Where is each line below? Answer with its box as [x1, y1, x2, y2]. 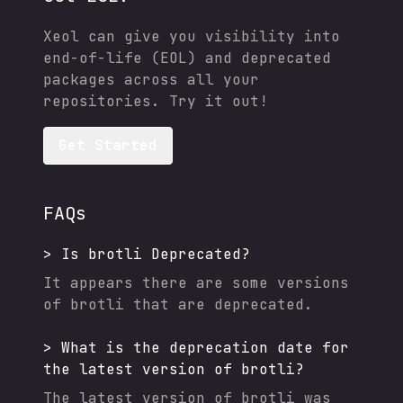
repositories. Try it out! [43, 92, 268, 111]
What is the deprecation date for [61, 338, 349, 357]
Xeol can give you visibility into [43, 27, 340, 46]
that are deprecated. [124, 295, 313, 314]
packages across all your [43, 70, 259, 89]
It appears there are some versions [43, 273, 349, 292]
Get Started [58, 136, 157, 155]
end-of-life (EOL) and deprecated [43, 49, 331, 67]
